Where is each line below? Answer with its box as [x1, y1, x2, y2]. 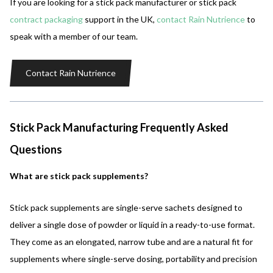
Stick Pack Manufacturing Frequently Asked [10, 120, 229, 134]
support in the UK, [83, 13, 157, 24]
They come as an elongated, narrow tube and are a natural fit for [10, 236, 253, 247]
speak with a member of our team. [10, 30, 138, 41]
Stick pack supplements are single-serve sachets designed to [10, 202, 243, 213]
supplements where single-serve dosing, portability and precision [10, 253, 257, 264]
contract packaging [10, 13, 83, 24]
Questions [10, 142, 62, 156]
